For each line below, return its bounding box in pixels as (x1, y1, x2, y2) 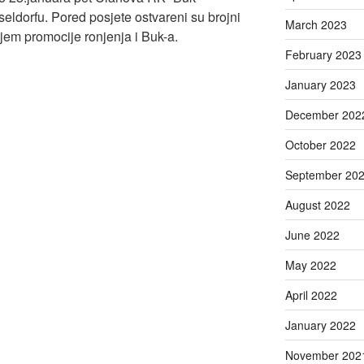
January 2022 (284, 316, 356, 333)
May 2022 (284, 256, 336, 273)
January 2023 (284, 76, 356, 93)
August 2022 (284, 196, 350, 213)
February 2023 (284, 45, 362, 63)
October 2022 (284, 136, 356, 153)
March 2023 (284, 15, 347, 32)
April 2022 (284, 286, 337, 303)
